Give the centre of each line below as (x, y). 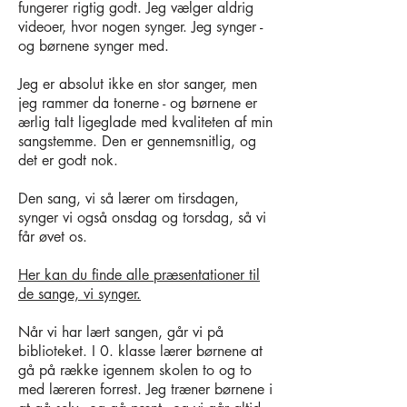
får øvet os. (53, 237)
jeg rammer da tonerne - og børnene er (138, 103)
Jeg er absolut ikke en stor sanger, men (138, 84)
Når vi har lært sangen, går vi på (121, 332)
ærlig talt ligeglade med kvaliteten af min (145, 122)
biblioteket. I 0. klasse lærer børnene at (140, 351)
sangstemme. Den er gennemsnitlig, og (137, 141)
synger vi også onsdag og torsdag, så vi (142, 218)
